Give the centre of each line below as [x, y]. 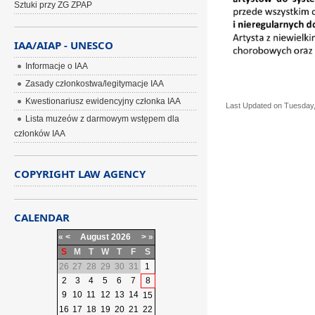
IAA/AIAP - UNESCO [64, 45]
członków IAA [40, 134]
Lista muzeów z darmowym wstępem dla [103, 119]
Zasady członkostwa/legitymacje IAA [95, 84]
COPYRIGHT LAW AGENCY [80, 174]
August [95, 237]
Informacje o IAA [57, 66]
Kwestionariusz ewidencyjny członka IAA [103, 101]
